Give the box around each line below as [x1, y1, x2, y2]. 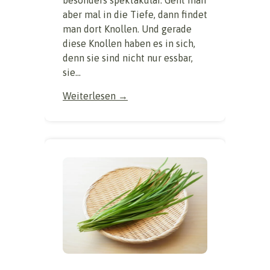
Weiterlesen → [63, 90, 128, 102]
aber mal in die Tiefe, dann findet [63, 9, 207, 20]
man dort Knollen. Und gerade [63, 24, 192, 35]
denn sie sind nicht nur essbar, [63, 52, 193, 64]
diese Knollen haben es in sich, [63, 38, 195, 49]
